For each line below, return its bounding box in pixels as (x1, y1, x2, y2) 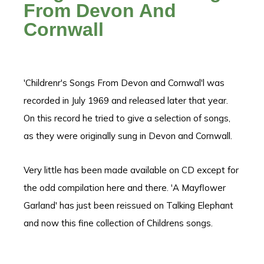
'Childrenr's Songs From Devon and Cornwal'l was (24, 77, 225, 88)
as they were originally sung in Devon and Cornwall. (24, 130, 232, 141)
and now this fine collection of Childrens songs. (24, 217, 213, 229)
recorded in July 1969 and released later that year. (24, 95, 228, 106)
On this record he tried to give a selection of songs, (24, 113, 230, 124)
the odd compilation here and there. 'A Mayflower (24, 182, 226, 194)
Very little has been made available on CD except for (24, 164, 239, 176)
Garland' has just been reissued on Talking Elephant (24, 200, 233, 212)
